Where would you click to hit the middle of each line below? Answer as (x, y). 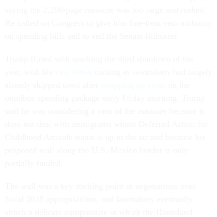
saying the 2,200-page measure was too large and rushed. (106, 10)
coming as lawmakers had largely (152, 72)
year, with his (30, 72)
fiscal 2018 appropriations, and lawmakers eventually (99, 199)
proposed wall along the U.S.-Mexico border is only (97, 150)
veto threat (73, 72)
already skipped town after (53, 85)
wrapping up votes (133, 85)
